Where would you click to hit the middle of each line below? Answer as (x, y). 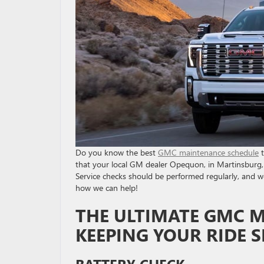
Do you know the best (117, 152)
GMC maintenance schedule (208, 152)
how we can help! (107, 187)
